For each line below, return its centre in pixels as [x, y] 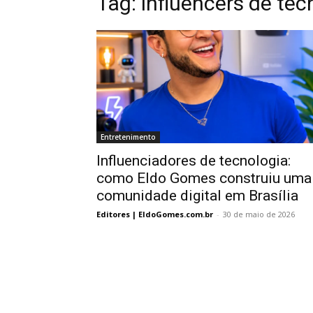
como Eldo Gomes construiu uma [204, 178]
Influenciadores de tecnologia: [194, 161]
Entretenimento [128, 137]
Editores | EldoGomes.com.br [155, 214]
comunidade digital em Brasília [197, 196]
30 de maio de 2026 [259, 214]
